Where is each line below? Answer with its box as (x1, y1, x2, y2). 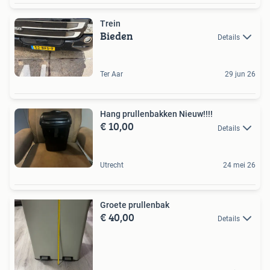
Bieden (100, 27, 133, 44)
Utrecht (100, 160, 124, 169)
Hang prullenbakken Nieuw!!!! (100, 109, 213, 119)
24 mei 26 (223, 160, 256, 169)
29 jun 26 (225, 70, 256, 79)
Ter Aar (100, 70, 123, 79)
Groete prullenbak (100, 199, 169, 210)
